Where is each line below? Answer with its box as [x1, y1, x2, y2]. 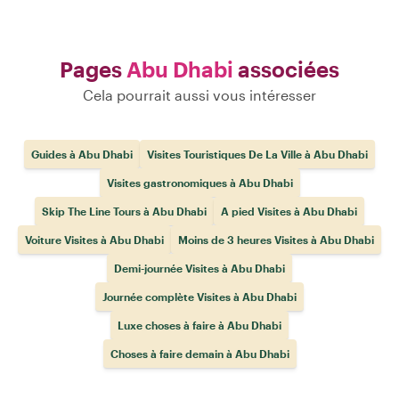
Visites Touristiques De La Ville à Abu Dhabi [147, 148, 368, 160]
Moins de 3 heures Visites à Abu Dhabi [178, 233, 374, 246]
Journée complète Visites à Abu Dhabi [102, 290, 297, 303]
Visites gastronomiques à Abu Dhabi [106, 176, 293, 189]
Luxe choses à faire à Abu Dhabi [118, 319, 281, 331]
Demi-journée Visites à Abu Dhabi [114, 262, 285, 274]
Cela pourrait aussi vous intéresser [83, 86, 316, 103]
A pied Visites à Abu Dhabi [221, 205, 357, 217]
